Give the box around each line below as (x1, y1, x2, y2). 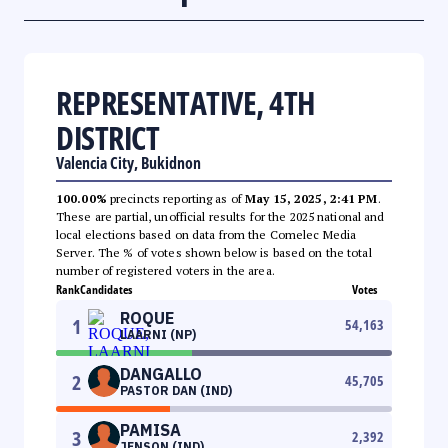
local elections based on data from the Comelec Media (56, 226, 357, 242)
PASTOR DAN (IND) (120, 382, 232, 398)
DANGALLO (120, 363, 202, 384)
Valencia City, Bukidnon (56, 151, 201, 174)
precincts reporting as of (106, 190, 246, 206)
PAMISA (120, 419, 181, 440)
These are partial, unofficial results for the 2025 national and (56, 208, 385, 224)
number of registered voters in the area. (56, 262, 275, 278)
